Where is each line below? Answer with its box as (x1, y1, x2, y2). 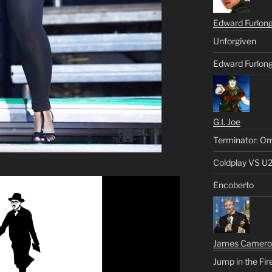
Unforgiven (212, 35, 256, 46)
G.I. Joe (212, 116, 240, 127)
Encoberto (212, 179, 254, 190)
